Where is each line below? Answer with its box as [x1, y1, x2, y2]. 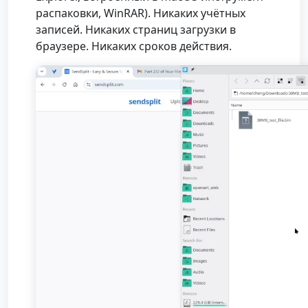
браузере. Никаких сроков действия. [36, 38, 232, 54]
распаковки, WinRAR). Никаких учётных [36, 5, 245, 21]
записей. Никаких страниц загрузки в [36, 22, 236, 38]
